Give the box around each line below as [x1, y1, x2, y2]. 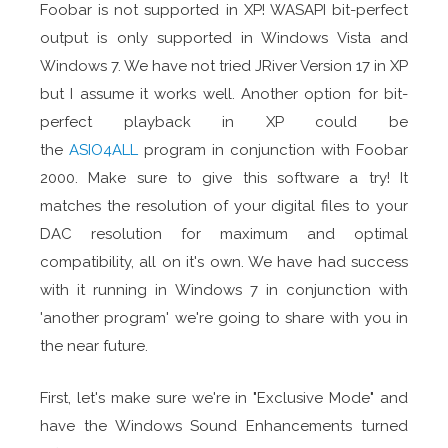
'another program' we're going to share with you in [40, 308, 408, 327]
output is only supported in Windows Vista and [40, 28, 408, 47]
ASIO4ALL [69, 140, 138, 159]
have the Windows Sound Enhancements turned [40, 416, 408, 435]
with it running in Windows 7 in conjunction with [40, 280, 408, 299]
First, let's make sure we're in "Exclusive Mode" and [40, 388, 408, 407]
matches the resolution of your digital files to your [40, 196, 408, 215]
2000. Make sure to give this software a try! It [40, 168, 408, 187]
